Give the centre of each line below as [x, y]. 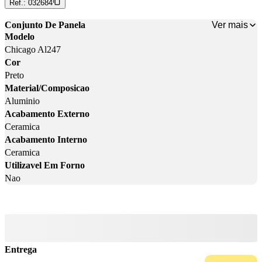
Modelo [20, 37]
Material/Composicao [47, 88]
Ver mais [230, 25]
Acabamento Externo [47, 114]
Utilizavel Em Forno [45, 166]
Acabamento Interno [46, 140]
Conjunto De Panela [45, 25]
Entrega [21, 250]
